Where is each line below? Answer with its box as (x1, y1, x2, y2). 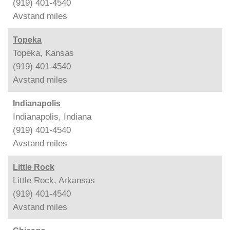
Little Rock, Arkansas (13, 175, 95, 185)
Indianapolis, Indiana (13, 111, 91, 122)
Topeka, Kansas (13, 48, 74, 58)
